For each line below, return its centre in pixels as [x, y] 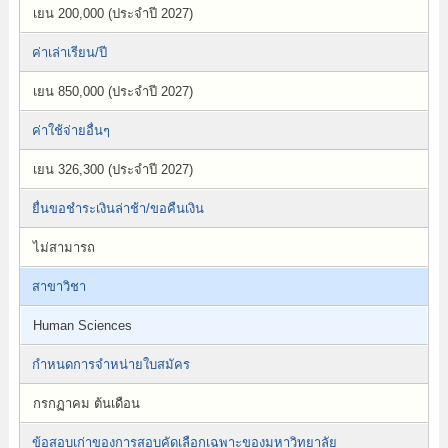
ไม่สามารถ [63, 247]
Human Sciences [82, 325]
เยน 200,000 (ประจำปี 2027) [112, 13]
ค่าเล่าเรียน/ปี [69, 52]
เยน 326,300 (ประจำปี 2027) [112, 169]
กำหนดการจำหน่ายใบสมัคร [110, 364]
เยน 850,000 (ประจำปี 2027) [112, 91]
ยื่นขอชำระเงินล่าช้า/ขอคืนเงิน [117, 208]
